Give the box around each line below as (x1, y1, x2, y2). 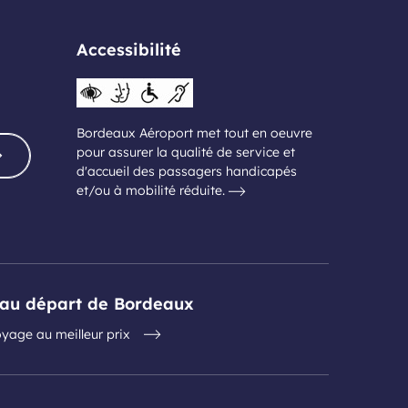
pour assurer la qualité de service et (76, 144, 295, 160)
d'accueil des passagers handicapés (76, 163, 297, 179)
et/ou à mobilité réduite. (76, 182, 229, 199)
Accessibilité (76, 39, 181, 60)
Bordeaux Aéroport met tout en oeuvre (76, 125, 312, 141)
